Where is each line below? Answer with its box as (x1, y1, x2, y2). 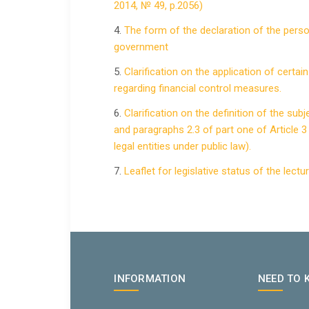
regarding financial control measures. (114, 82, 282, 95)
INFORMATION (114, 272, 186, 285)
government (114, 41, 169, 54)
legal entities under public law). (114, 140, 252, 153)
